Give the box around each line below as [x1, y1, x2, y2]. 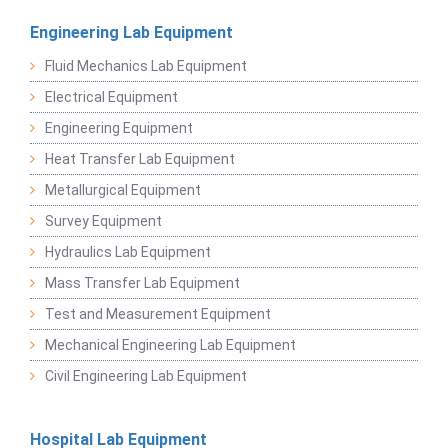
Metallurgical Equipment [45, 181, 201, 198]
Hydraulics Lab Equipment [45, 243, 211, 260]
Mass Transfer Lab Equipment [45, 274, 240, 291]
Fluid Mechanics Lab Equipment [45, 57, 247, 74]
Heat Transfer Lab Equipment [45, 150, 235, 167]
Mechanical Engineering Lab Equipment [45, 336, 296, 353]
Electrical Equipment [45, 88, 178, 105]
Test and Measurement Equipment [45, 305, 271, 322]
